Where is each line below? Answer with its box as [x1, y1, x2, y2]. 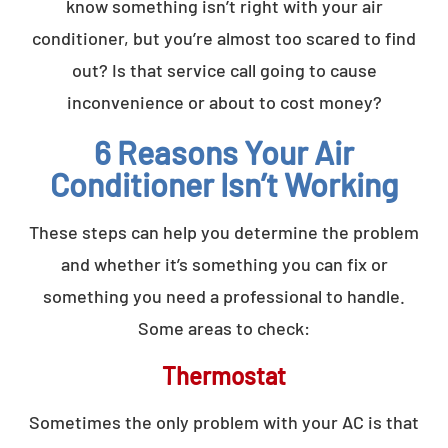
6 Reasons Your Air [94, 132, 354, 171]
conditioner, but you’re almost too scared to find [32, 26, 416, 49]
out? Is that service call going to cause [71, 58, 377, 81]
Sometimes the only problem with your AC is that [29, 410, 419, 433]
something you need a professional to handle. [43, 284, 405, 307]
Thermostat [162, 360, 286, 390]
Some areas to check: [138, 316, 310, 339]
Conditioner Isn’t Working [50, 164, 398, 203]
